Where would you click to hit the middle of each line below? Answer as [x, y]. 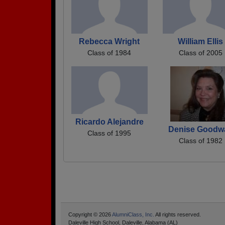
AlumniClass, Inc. [133, 214]
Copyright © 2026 [90, 214]
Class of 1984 [109, 52]
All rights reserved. [178, 214]
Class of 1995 [109, 133]
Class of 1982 [200, 140]
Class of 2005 [200, 52]
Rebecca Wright [109, 41]
